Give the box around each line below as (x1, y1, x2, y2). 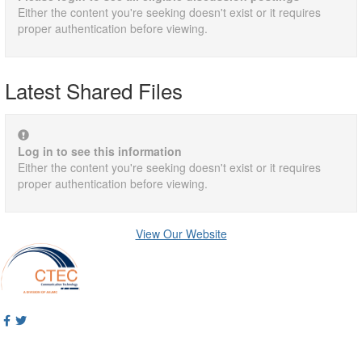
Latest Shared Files (5, 74, 183, 105)
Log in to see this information (18, 142, 182, 159)
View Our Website (135, 225, 227, 242)
